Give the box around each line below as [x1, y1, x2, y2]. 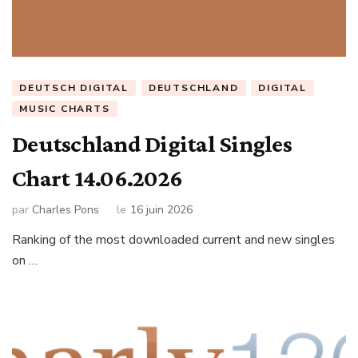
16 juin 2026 [130, 201, 193, 217]
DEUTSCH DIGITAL [19, 82, 129, 95]
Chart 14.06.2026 [12, 165, 182, 192]
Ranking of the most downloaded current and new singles [12, 230, 335, 249]
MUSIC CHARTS [19, 102, 110, 116]
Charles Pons [32, 201, 99, 217]
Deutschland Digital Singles [12, 130, 292, 157]
